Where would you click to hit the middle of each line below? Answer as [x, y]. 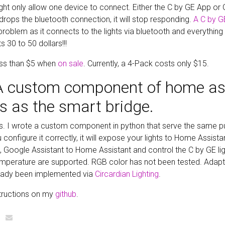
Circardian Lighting [127, 174]
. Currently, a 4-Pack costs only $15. [146, 63]
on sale [71, 63]
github [66, 194]
